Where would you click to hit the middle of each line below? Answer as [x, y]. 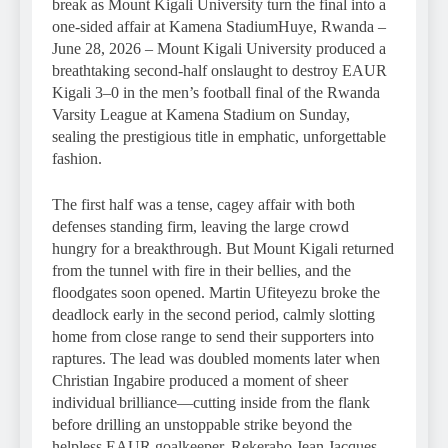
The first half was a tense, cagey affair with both [203, 204]
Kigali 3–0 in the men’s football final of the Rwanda [216, 92]
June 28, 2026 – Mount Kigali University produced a [219, 48]
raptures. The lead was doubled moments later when [216, 358]
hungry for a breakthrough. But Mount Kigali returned [223, 248]
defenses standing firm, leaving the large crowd [200, 226]
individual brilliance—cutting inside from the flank [211, 402]
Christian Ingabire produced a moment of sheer [200, 380]
